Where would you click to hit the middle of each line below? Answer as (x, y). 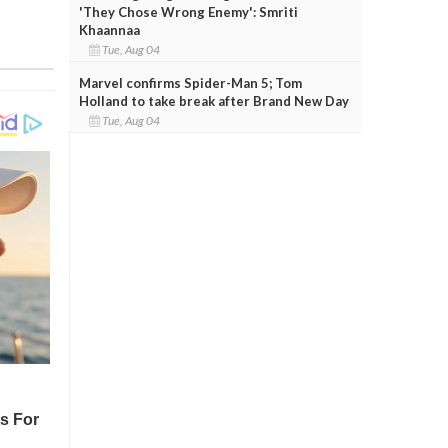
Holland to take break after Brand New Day (213, 100)
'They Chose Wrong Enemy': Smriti (188, 11)
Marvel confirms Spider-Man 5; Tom (190, 82)
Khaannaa (109, 29)
